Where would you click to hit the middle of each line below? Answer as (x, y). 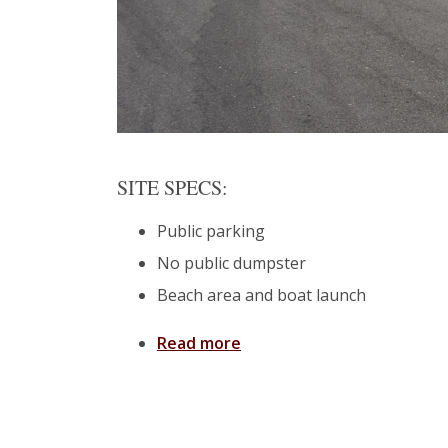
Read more (199, 343)
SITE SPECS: (172, 187)
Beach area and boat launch (261, 295)
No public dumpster (231, 263)
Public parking (211, 231)
